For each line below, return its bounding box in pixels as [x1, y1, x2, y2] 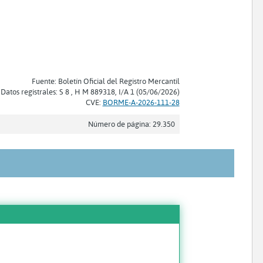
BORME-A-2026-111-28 [102, 97, 180, 107]
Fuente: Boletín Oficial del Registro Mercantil [31, 76, 180, 86]
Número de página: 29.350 [87, 119, 175, 129]
